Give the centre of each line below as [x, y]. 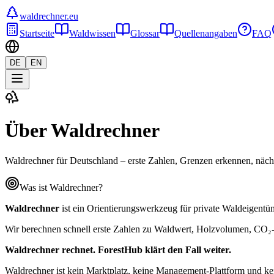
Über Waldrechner [82, 131]
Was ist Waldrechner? [61, 187]
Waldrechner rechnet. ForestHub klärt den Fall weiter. [118, 250]
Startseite [37, 33]
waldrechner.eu [49, 16]
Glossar [145, 33]
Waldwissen [92, 33]
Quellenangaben [206, 33]
